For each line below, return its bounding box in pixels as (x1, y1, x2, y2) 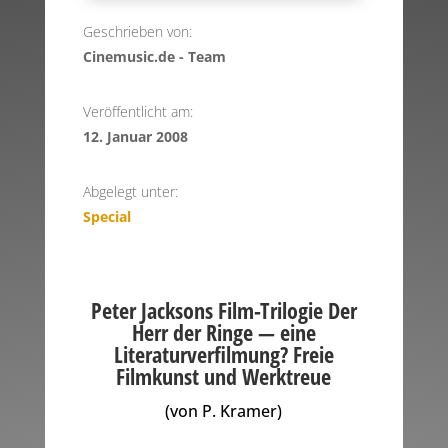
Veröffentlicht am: (82, 102, 193, 122)
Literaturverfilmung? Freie (113, 339, 334, 370)
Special (82, 207, 131, 227)
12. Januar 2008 (82, 127, 188, 147)
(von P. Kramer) (165, 400, 283, 423)
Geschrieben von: (82, 22, 192, 42)
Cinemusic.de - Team (82, 47, 226, 67)
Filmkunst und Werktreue (116, 361, 332, 392)
